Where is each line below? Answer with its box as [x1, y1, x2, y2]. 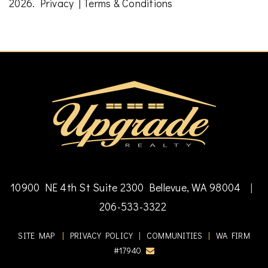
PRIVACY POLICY [69, 230, 133, 242]
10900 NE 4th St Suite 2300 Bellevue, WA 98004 [10, 180, 246, 195]
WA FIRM [212, 230, 250, 242]
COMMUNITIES [146, 230, 203, 242]
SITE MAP [18, 230, 55, 242]
